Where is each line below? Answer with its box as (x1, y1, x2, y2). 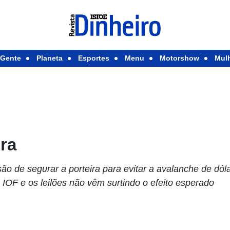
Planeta (36, 54, 63, 62)
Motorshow (159, 54, 199, 62)
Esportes (78, 54, 109, 62)
